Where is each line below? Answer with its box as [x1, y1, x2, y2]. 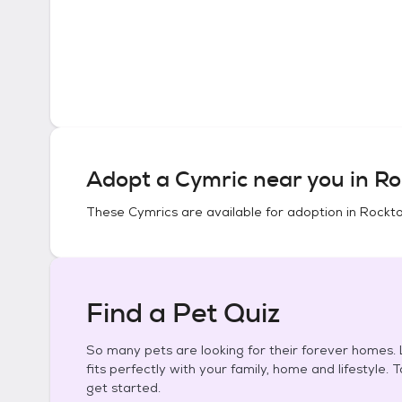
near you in [248, 165, 374, 194]
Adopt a [86, 165, 175, 194]
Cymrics [128, 204, 178, 220]
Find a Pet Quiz [86, 295, 280, 331]
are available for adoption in [178, 204, 360, 220]
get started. [86, 380, 161, 396]
